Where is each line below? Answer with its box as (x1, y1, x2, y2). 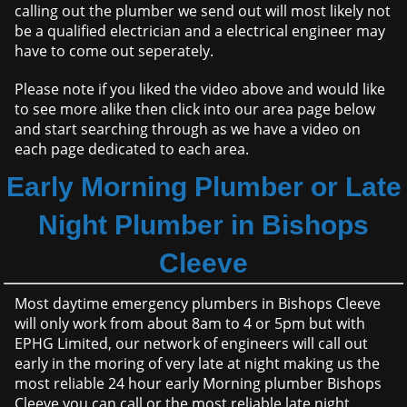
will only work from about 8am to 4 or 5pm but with (15, 313, 366, 334)
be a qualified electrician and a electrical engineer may (15, 21, 386, 42)
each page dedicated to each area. (15, 139, 250, 160)
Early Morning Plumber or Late (5, 172, 402, 203)
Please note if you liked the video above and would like (15, 79, 386, 100)
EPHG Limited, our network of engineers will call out (15, 333, 369, 354)
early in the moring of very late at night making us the (15, 353, 381, 374)
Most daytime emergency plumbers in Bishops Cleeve (15, 293, 382, 314)
